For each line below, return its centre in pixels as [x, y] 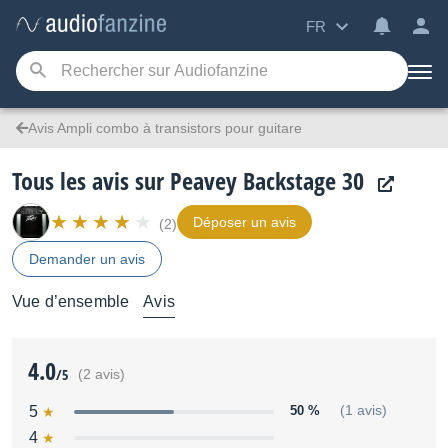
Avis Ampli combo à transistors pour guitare [165, 128]
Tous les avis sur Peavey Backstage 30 [188, 180]
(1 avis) [363, 410]
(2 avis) [101, 374]
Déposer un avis [244, 222]
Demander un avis [87, 259]
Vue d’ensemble [71, 301]
